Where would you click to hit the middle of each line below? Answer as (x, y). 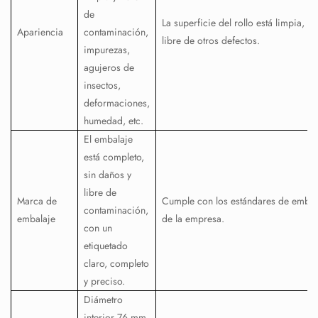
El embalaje (108, 139)
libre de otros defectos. (211, 40)
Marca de (37, 201)
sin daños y (108, 174)
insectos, (102, 85)
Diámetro (103, 299)
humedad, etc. (114, 120)
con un (98, 227)
